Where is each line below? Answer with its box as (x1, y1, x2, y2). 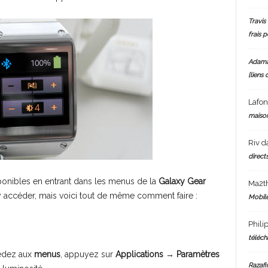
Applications (115, 249, 163, 259)
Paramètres (176, 249, 220, 259)
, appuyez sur (60, 249, 115, 259)
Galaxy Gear (158, 176, 206, 186)
